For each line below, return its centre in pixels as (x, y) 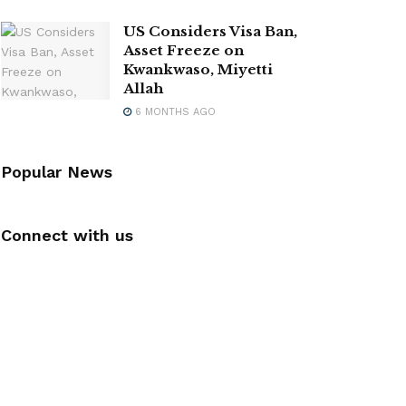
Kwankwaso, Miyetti (198, 69)
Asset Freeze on (184, 50)
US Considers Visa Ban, (210, 31)
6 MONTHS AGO (174, 111)
